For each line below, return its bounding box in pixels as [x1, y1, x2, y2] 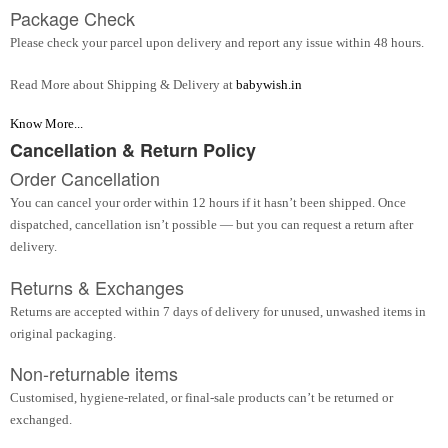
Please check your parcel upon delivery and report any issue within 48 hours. [10, 35, 424, 51]
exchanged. [10, 412, 72, 428]
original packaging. [10, 325, 116, 341]
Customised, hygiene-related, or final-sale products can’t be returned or [10, 390, 393, 406]
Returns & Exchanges [10, 273, 184, 300]
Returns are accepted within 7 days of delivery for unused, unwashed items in [10, 303, 426, 319]
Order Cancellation [10, 165, 160, 192]
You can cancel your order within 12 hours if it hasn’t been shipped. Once [10, 195, 406, 211]
